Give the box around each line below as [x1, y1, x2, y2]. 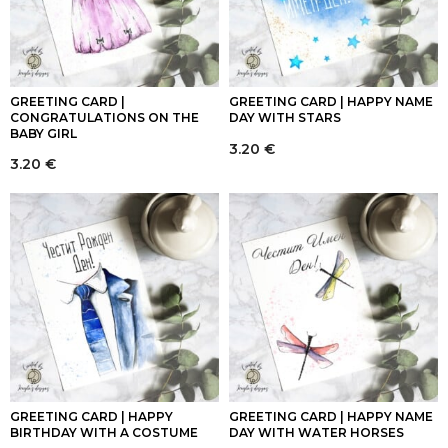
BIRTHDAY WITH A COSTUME [10, 425, 198, 441]
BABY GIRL [10, 126, 77, 142]
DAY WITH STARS [229, 110, 341, 126]
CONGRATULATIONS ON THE [10, 110, 199, 126]
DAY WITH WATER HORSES [229, 425, 404, 441]
